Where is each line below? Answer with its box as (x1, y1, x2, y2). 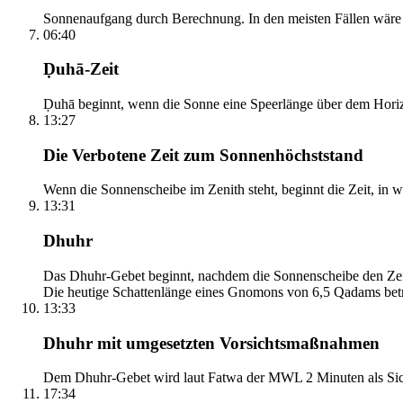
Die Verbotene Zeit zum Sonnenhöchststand (43, 145, 363, 165)
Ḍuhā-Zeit (43, 59, 119, 79)
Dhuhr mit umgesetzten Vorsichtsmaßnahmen (43, 333, 380, 353)
